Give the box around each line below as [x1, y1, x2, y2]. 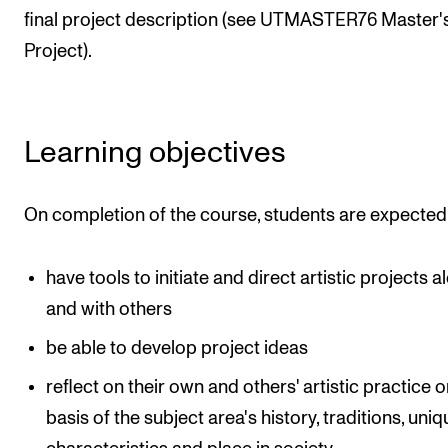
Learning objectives [24, 137, 286, 168]
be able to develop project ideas [46, 338, 309, 358]
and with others [46, 299, 173, 319]
